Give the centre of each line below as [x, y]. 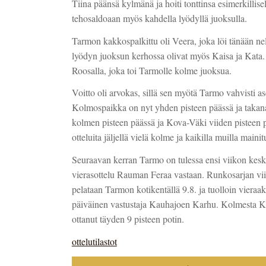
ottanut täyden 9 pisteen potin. [128, 219]
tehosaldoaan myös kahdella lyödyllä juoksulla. [159, 18]
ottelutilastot [94, 242]
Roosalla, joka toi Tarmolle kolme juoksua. [151, 70]
